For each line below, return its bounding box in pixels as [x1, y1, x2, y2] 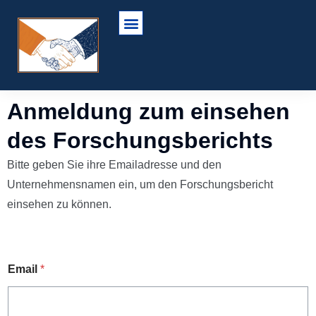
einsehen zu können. [7, 198, 111, 211]
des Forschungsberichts [7, 128, 273, 154]
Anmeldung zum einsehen [7, 99, 290, 125]
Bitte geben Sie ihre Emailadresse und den [7, 159, 221, 171]
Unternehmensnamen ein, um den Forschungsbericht [7, 178, 273, 191]
